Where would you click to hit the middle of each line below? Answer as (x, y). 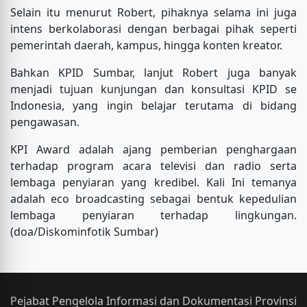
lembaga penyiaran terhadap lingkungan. (153, 216)
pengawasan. (46, 122)
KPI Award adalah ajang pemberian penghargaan (153, 150)
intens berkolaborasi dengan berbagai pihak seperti (153, 29)
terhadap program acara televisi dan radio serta (153, 166)
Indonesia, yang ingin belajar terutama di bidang (153, 106)
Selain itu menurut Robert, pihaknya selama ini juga (153, 13)
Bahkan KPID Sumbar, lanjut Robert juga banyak (153, 73)
